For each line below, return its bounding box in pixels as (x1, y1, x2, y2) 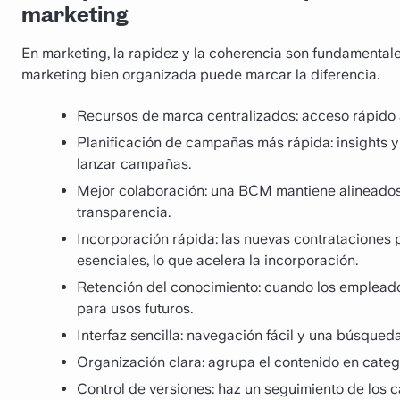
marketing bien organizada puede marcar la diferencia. (21, 65, 379, 83)
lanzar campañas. (77, 154, 191, 172)
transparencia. (77, 203, 171, 221)
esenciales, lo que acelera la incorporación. (77, 251, 358, 269)
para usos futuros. (77, 299, 193, 317)
